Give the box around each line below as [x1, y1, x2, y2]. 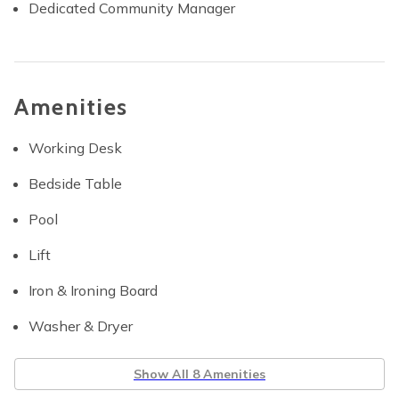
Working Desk [28, 139, 122, 157]
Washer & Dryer [28, 317, 133, 335]
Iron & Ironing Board [28, 281, 158, 299]
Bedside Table [28, 175, 122, 192]
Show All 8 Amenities [134, 366, 265, 382]
